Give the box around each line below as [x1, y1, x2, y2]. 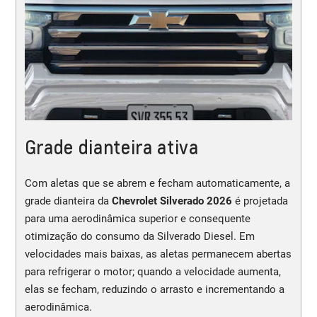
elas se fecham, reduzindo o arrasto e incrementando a [24, 282, 284, 296]
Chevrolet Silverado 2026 [111, 194, 232, 207]
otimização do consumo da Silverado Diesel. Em [24, 229, 255, 243]
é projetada [231, 194, 288, 207]
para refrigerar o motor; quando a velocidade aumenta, [24, 265, 281, 278]
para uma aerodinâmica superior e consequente [24, 212, 250, 225]
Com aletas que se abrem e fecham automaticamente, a [24, 176, 290, 190]
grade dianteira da [24, 194, 112, 207]
